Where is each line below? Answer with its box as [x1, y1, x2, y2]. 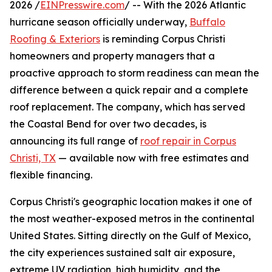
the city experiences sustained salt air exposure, [10, 246, 235, 259]
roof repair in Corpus [140, 135, 236, 148]
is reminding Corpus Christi [100, 33, 225, 46]
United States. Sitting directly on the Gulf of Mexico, [10, 229, 251, 242]
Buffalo [189, 16, 225, 29]
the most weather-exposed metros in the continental [10, 212, 254, 225]
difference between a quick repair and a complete [10, 84, 248, 97]
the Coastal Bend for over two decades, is [10, 118, 206, 131]
